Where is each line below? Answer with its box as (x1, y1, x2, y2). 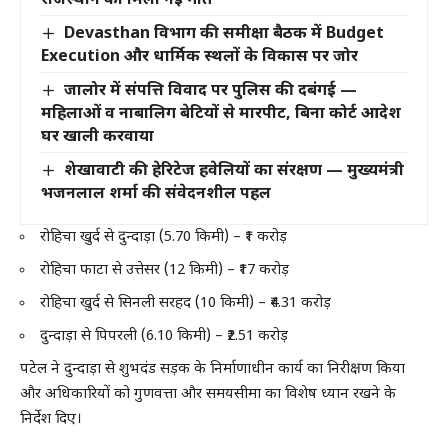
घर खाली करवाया (41, 123, 154, 146)
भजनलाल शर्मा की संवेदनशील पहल (41, 181, 271, 204)
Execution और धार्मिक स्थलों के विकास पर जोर (41, 43, 358, 66)
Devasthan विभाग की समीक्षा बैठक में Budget (64, 20, 385, 43)
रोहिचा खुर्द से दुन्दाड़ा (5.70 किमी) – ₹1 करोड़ (40, 228, 287, 248)
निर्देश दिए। (20, 410, 82, 430)
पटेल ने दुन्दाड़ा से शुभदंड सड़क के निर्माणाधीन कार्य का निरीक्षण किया (20, 360, 405, 380)
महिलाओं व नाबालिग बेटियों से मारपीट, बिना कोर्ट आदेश (41, 100, 401, 123)
